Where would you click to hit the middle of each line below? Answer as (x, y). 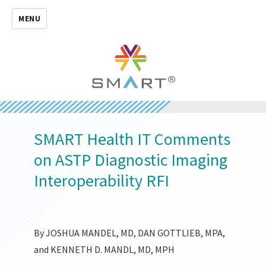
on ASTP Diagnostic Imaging (131, 159)
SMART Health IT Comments (132, 139)
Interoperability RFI (102, 180)
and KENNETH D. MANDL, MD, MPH (104, 249)
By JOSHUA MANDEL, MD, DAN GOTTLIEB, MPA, (130, 232)
